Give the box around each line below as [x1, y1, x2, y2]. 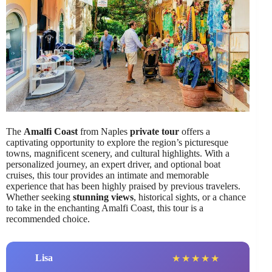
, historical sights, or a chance [134, 191, 246, 202]
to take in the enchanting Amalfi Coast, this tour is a [6, 202, 203, 213]
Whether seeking [6, 191, 73, 202]
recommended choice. [6, 213, 90, 224]
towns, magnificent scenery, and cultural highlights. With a [6, 148, 229, 158]
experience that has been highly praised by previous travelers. [6, 180, 240, 191]
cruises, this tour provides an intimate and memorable [6, 169, 209, 180]
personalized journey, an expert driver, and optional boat [6, 158, 220, 169]
